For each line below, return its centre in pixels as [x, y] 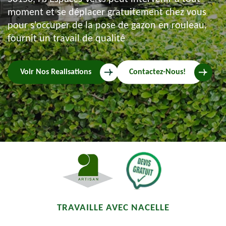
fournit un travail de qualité [66, 39]
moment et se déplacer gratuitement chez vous [107, 12]
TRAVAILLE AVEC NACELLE [113, 208]
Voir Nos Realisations [56, 72]
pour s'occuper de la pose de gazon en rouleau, [107, 25]
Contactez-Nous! [157, 72]
